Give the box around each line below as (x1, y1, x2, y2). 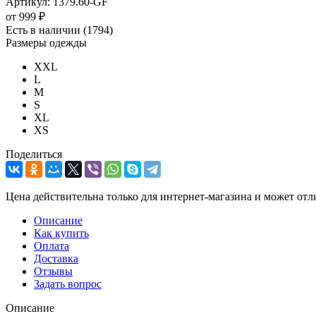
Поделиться (6, 147, 62, 160)
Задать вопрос (34, 277, 102, 290)
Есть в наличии (6, 23, 83, 36)
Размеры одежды (6, 36, 87, 49)
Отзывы (34, 265, 73, 277)
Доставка (34, 252, 78, 265)
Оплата (34, 239, 69, 252)
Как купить (34, 226, 89, 239)
